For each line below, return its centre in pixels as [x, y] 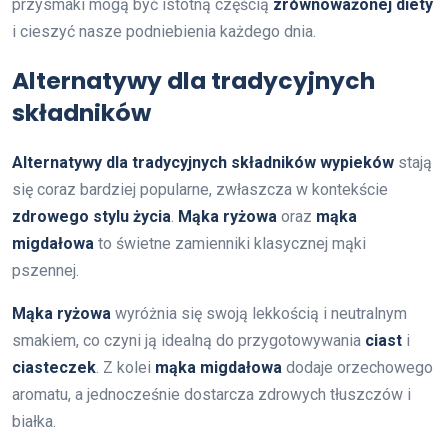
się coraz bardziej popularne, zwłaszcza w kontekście [200, 189]
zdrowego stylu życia [91, 216]
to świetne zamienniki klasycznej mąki [230, 243]
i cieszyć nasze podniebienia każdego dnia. [164, 31]
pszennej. [45, 270]
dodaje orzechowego [357, 367]
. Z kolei [125, 367]
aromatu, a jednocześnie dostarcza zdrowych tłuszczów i [211, 394]
